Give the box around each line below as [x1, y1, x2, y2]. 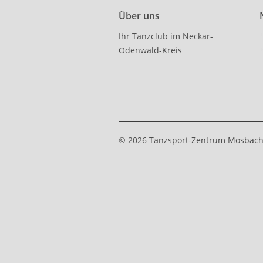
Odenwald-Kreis [119, 45, 182, 56]
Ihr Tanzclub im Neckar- [119, 31, 213, 42]
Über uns [119, 9, 160, 22]
